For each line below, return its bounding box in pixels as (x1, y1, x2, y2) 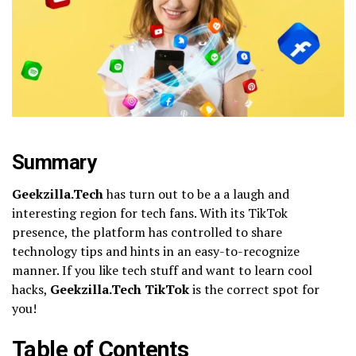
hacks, (12, 280, 50, 298)
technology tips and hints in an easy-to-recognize (12, 242, 300, 260)
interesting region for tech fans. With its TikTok (12, 203, 288, 222)
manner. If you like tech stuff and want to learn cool (12, 261, 312, 279)
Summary (12, 149, 97, 174)
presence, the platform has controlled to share (12, 222, 282, 241)
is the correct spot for (189, 280, 319, 298)
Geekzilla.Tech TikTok (50, 280, 189, 298)
